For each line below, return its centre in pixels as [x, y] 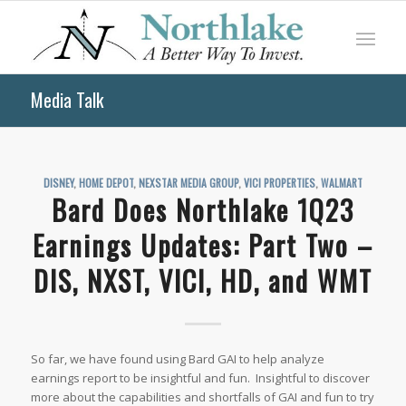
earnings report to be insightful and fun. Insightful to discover [200, 378]
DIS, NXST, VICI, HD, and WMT [203, 280]
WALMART [341, 183]
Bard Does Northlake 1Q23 [203, 210]
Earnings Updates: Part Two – [203, 245]
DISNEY [58, 183]
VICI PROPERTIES [279, 183]
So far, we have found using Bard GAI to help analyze [177, 359]
